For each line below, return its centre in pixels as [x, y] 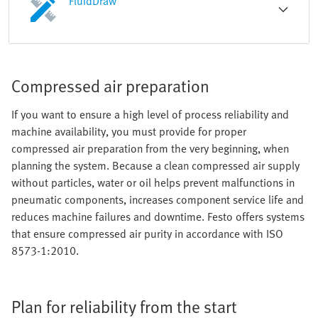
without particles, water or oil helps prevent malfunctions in [153, 182]
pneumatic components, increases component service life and [158, 199]
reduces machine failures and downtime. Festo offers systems [158, 216]
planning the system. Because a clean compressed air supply [155, 165]
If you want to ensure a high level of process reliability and [150, 114]
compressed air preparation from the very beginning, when [150, 148]
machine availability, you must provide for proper [129, 131]
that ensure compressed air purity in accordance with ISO [147, 234]
